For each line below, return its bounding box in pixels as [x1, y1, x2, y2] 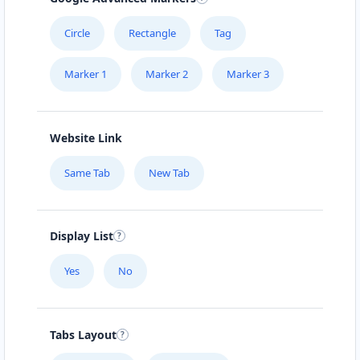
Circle [64, 26, 90, 41]
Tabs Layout [50, 326, 117, 342]
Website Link [50, 129, 122, 145]
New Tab [149, 165, 190, 180]
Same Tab [64, 165, 110, 180]
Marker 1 [64, 67, 107, 82]
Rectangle [129, 26, 176, 41]
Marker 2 [145, 67, 188, 82]
